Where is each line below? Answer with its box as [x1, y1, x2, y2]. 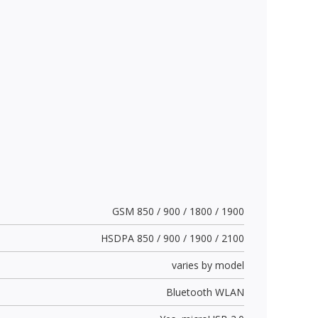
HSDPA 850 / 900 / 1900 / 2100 [100, 231, 244, 245]
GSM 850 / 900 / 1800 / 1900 [111, 204, 244, 218]
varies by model [171, 258, 244, 272]
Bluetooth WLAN [165, 285, 244, 299]
